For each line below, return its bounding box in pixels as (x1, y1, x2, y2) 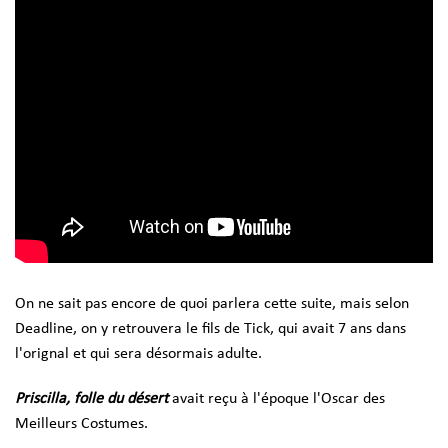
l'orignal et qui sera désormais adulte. (15, 346, 262, 363)
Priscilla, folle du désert (15, 391, 168, 408)
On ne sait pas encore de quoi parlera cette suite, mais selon (15, 296, 409, 313)
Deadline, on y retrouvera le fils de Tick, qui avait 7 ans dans (15, 321, 406, 338)
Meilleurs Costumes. (15, 416, 148, 433)
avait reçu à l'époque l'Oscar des (172, 391, 385, 408)
